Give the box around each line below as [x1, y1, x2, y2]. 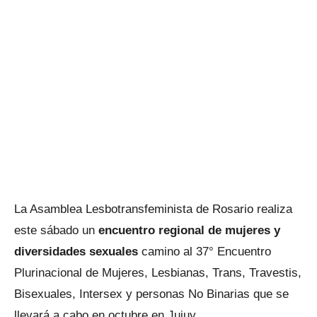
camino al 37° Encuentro [138, 245, 271, 258]
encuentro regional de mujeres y [98, 224, 280, 237]
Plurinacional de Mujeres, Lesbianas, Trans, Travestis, [14, 266, 301, 279]
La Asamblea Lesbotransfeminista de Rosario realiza [14, 202, 292, 216]
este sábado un [14, 224, 95, 237]
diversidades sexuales [14, 245, 138, 258]
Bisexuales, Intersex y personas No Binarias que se [14, 287, 289, 301]
